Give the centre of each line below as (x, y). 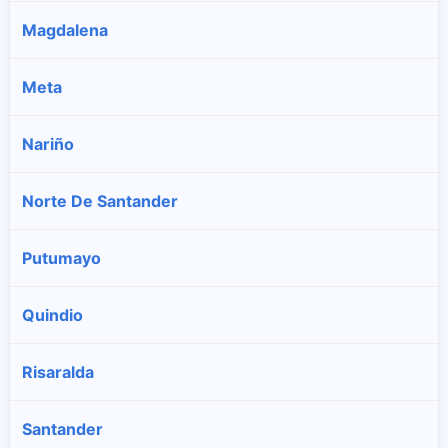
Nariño (48, 144)
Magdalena (65, 30)
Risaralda (58, 372)
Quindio (52, 315)
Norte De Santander (100, 201)
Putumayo (61, 258)
